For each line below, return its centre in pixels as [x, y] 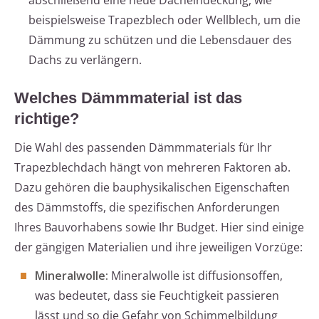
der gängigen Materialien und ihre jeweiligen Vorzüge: [158, 247]
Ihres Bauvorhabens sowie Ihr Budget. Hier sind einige [159, 228]
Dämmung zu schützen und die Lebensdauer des [160, 40]
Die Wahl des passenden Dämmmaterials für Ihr [143, 148]
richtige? [47, 119]
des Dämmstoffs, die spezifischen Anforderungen [147, 208]
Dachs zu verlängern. [85, 60]
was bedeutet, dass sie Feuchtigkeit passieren [157, 296]
